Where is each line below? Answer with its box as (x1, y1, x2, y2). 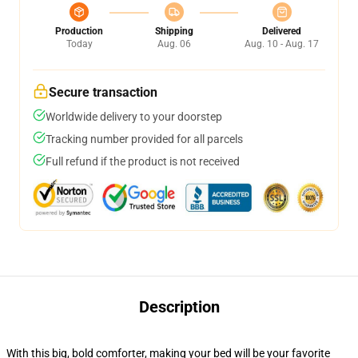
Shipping (154, 26, 193, 37)
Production (55, 26, 103, 37)
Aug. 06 (157, 38, 191, 50)
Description (138, 297, 220, 316)
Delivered (262, 26, 301, 37)
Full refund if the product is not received (46, 155, 240, 168)
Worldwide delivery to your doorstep (46, 110, 222, 123)
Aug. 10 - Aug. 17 (245, 38, 319, 50)
